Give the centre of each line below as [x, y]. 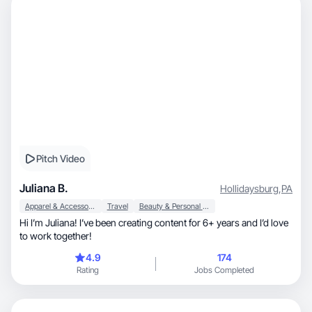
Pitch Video [61, 158]
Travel [117, 206]
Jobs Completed [224, 270]
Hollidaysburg [249, 188]
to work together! [56, 236]
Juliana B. [44, 188]
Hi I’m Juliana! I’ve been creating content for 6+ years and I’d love [154, 223]
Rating [88, 270]
